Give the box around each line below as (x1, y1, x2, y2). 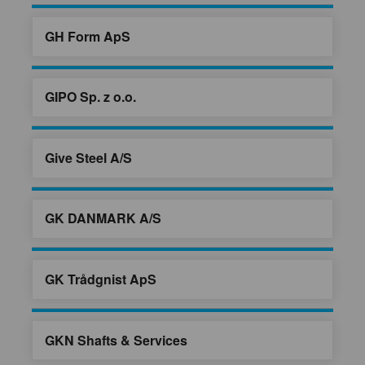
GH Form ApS (45, 26, 130, 46)
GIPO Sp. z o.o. (45, 87, 136, 107)
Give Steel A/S (45, 147, 132, 167)
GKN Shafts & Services (45, 330, 187, 350)
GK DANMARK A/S (45, 209, 161, 228)
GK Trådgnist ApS (45, 270, 156, 289)
